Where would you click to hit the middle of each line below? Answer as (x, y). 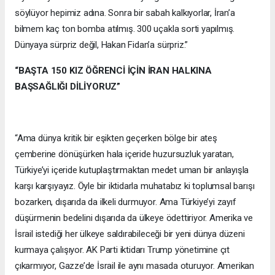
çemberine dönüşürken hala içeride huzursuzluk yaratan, (124, 154)
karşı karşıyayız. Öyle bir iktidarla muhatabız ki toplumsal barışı (135, 186)
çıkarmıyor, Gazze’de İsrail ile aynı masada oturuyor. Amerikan (135, 265)
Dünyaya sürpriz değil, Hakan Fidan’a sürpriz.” (103, 45)
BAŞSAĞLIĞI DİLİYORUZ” (68, 86)
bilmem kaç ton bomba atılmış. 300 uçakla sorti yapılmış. (125, 29)
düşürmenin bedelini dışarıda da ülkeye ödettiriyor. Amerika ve (134, 218)
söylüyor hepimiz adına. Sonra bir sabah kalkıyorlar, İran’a (125, 13)
